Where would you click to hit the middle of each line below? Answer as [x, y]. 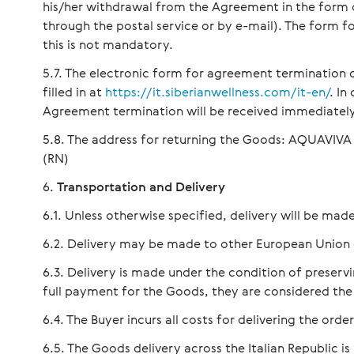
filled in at [74, 92]
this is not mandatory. [108, 44]
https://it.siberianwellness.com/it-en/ [217, 92]
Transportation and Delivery [141, 186]
